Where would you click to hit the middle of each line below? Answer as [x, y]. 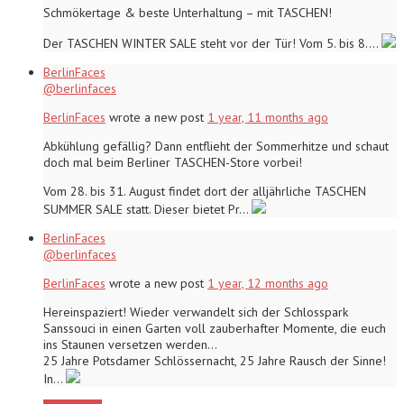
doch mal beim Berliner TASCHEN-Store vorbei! [173, 162]
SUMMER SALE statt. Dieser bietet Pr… [147, 209]
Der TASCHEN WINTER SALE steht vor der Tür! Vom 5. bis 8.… [212, 43]
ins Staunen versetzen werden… [130, 344]
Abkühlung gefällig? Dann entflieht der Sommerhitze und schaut [216, 146]
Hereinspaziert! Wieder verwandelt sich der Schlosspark [196, 312]
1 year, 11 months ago [268, 117]
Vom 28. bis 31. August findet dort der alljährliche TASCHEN [205, 191]
